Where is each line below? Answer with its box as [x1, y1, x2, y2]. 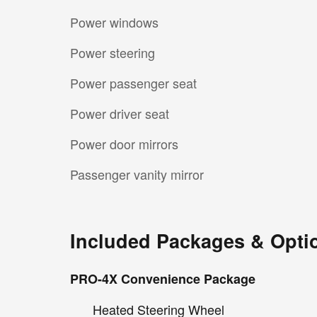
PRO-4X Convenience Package [70, 269, 255, 288]
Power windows [70, 12, 158, 31]
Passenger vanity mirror [70, 164, 204, 183]
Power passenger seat [70, 73, 197, 92]
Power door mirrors [70, 134, 178, 153]
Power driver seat [70, 103, 169, 122]
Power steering [70, 42, 155, 62]
